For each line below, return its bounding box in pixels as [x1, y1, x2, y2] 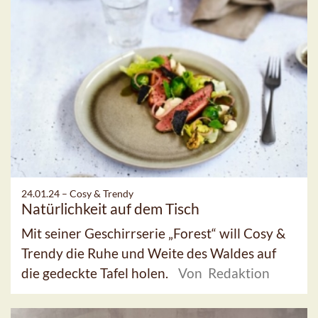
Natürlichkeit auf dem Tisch [21, 199, 199, 217]
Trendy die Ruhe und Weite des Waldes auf [21, 244, 276, 261]
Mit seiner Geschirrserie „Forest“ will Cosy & [21, 224, 285, 241]
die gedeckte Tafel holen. [21, 264, 171, 281]
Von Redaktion [178, 264, 270, 281]
